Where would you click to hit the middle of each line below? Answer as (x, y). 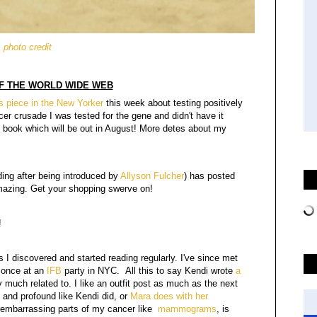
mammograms (187, 309)
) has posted (209, 175)
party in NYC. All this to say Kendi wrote (149, 271)
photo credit (28, 47)
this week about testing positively (173, 103)
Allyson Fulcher (152, 175)
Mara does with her (169, 296)
